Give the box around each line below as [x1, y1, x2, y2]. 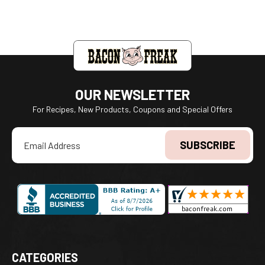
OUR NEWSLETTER [75, 86, 190, 104]
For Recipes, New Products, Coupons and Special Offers [33, 104, 232, 115]
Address [12, 141, 42, 151]
